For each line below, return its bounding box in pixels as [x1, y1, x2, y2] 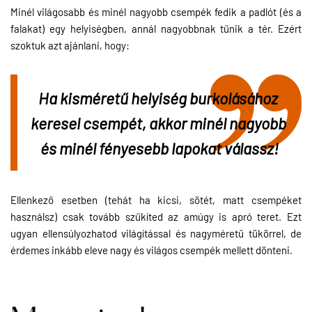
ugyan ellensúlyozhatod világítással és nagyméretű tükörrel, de [10, 226, 302, 240]
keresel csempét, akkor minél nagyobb [30, 111, 286, 133]
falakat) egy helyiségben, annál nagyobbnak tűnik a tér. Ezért [10, 21, 302, 35]
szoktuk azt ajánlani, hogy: [10, 38, 130, 52]
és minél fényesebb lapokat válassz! [40, 136, 279, 158]
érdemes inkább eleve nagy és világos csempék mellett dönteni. [10, 242, 292, 256]
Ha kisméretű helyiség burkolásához [38, 86, 278, 108]
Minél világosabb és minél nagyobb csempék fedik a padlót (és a [10, 4, 302, 18]
